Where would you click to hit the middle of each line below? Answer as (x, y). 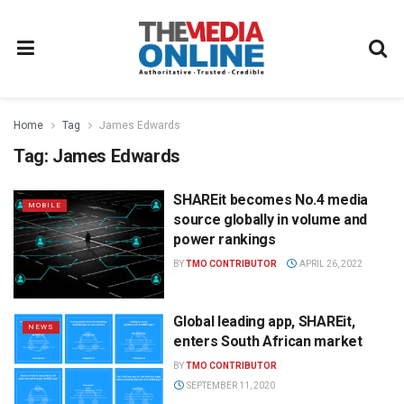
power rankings (225, 239)
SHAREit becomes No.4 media (271, 200)
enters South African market (268, 341)
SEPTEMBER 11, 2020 (230, 385)
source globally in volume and (270, 220)
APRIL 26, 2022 (330, 264)
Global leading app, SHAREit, (264, 321)
